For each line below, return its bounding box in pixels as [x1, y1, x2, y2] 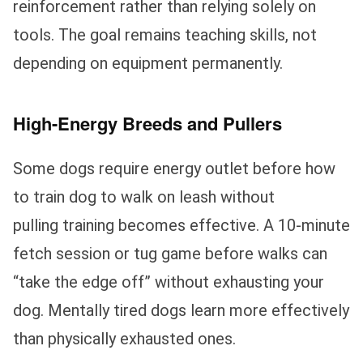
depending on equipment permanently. [13, 53, 283, 74]
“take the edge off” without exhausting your [13, 272, 324, 293]
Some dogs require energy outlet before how [13, 159, 335, 179]
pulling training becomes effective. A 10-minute [13, 216, 350, 236]
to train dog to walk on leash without [13, 187, 275, 207]
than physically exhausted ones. [13, 329, 236, 349]
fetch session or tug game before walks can [13, 244, 327, 264]
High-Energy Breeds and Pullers [13, 110, 282, 137]
